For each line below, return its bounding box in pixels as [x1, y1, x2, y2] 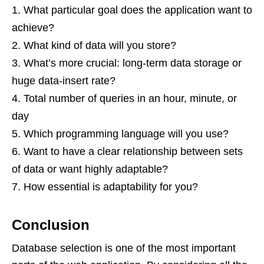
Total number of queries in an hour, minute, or [24, 93, 237, 104]
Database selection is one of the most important [12, 242, 236, 254]
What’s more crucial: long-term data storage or [24, 57, 242, 69]
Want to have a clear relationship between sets [24, 146, 243, 157]
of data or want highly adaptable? [12, 163, 168, 175]
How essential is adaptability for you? [24, 181, 198, 193]
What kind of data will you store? [24, 39, 176, 51]
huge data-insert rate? [12, 75, 115, 87]
